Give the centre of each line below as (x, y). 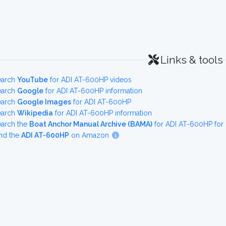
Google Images (44, 102)
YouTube (33, 80)
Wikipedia (35, 113)
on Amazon (90, 135)
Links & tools (191, 60)
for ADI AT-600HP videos (90, 80)
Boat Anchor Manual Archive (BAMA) (91, 124)
